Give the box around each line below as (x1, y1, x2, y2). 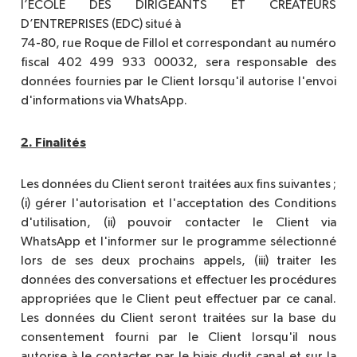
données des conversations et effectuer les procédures (21, 274, 336, 288)
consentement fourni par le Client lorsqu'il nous (21, 331, 336, 345)
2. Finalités (21, 136, 86, 150)
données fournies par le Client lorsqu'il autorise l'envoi (21, 76, 336, 89)
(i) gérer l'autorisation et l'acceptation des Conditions (21, 198, 336, 211)
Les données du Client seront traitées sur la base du (21, 312, 336, 326)
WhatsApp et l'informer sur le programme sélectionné (21, 236, 336, 249)
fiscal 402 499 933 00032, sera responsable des (21, 57, 336, 70)
